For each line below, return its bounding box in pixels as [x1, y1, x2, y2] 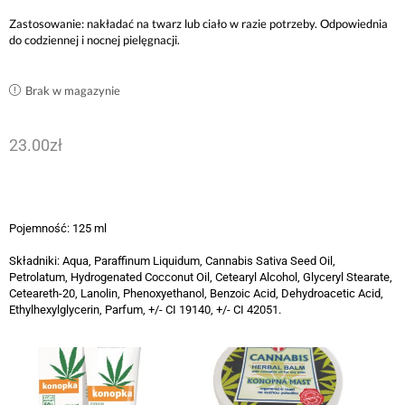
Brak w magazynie [25, 83, 120, 99]
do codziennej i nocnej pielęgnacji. [9, 32, 180, 47]
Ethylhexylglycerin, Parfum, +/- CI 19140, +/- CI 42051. [9, 303, 281, 317]
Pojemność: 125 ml [9, 221, 107, 235]
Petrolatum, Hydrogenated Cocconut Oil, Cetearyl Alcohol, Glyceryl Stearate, [9, 270, 392, 285]
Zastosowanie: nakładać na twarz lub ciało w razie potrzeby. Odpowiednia [9, 15, 388, 31]
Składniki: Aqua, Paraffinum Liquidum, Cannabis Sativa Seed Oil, [9, 254, 335, 268]
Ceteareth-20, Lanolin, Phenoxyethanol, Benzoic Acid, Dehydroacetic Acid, [9, 287, 383, 301]
